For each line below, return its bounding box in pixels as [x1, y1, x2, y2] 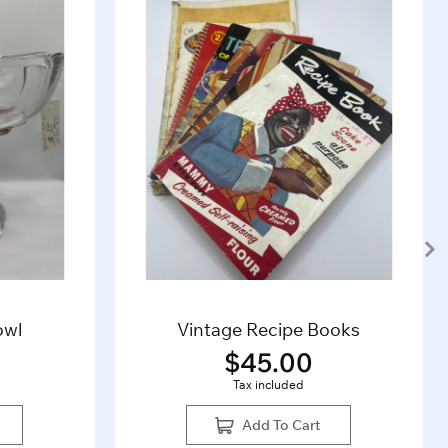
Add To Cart [242, 416, 321, 434]
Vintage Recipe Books [177, 318, 361, 341]
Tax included [233, 377, 305, 392]
